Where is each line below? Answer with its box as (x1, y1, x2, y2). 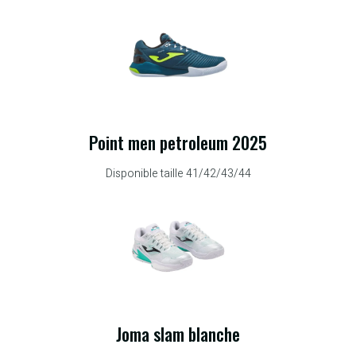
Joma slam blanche (116, 320, 240, 346)
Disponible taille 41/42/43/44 (105, 165, 251, 183)
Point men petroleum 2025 (89, 130, 267, 156)
